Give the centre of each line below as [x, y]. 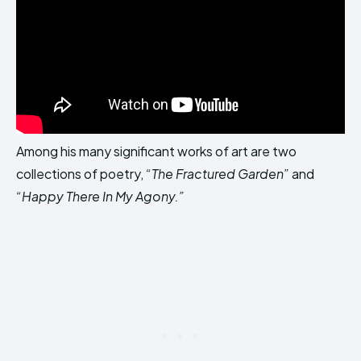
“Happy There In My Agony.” [100, 196]
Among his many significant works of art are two [156, 151]
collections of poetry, [80, 173]
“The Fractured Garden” [218, 173]
